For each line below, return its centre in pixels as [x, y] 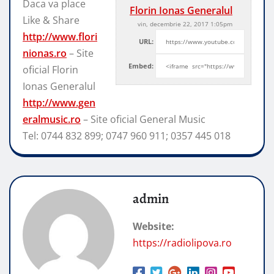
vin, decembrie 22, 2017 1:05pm [185, 24]
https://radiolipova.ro [182, 243]
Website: [154, 226]
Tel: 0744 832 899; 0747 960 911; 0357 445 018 [127, 135]
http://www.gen [59, 102]
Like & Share [51, 20]
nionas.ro [45, 53]
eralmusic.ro [52, 119]
